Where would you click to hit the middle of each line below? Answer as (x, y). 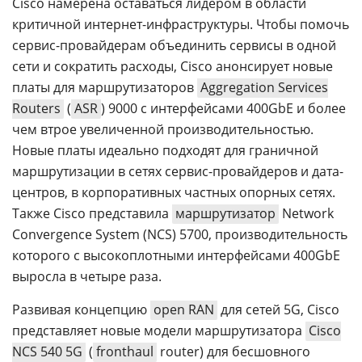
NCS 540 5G (47, 351)
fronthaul (125, 351)
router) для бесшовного (234, 351)
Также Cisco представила (92, 213)
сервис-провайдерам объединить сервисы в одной (174, 45)
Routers (36, 108)
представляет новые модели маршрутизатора (159, 330)
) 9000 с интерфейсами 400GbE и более (223, 108)
